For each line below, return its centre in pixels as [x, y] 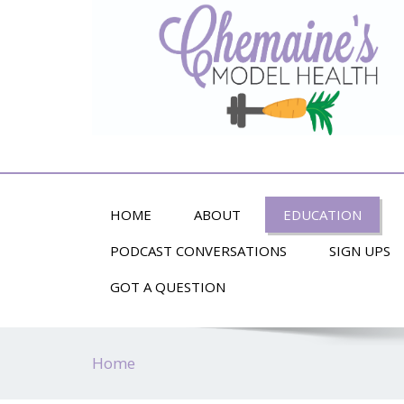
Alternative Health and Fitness [193, 151]
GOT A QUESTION [168, 287]
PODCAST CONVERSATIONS [198, 251]
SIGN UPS [360, 251]
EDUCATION [322, 215]
